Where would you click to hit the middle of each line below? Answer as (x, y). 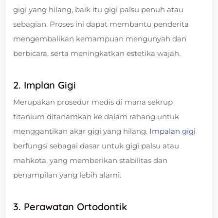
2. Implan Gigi (45, 85)
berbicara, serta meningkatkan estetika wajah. (97, 53)
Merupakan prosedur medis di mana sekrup (93, 102)
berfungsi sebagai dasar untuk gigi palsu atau (96, 145)
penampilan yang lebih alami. (67, 175)
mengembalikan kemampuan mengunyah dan (100, 38)
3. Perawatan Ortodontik (70, 206)
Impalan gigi (173, 131)
